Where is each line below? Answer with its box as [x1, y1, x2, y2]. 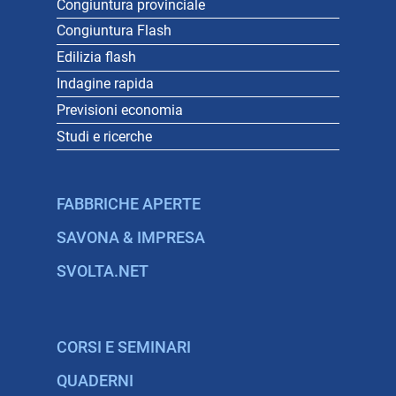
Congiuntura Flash [57, 22, 171, 40]
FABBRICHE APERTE [57, 195, 201, 213]
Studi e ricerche [57, 127, 152, 145]
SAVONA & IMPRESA [57, 229, 205, 247]
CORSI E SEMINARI [57, 339, 191, 356]
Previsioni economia [57, 101, 183, 118]
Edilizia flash [57, 49, 136, 66]
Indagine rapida [57, 75, 154, 93]
